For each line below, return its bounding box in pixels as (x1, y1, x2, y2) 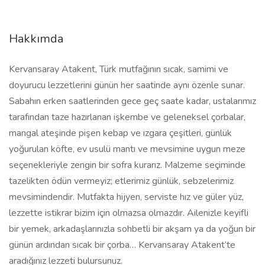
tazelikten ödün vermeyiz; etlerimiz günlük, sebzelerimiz (9, 174, 234, 188)
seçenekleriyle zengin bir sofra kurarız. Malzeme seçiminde (9, 159, 245, 172)
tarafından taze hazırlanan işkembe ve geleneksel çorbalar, (9, 111, 245, 124)
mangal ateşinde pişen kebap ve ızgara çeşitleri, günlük (9, 127, 232, 140)
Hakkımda (9, 31, 63, 47)
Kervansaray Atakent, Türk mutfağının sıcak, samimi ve (9, 63, 228, 76)
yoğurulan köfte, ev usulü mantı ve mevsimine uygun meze (9, 143, 245, 156)
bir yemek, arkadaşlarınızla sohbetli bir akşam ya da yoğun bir (9, 222, 256, 235)
